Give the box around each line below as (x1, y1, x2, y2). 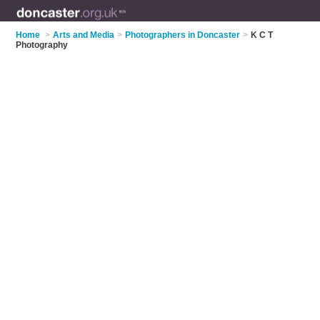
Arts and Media (53, 30, 115, 40)
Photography (16, 40, 69, 50)
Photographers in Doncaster (125, 30, 241, 40)
